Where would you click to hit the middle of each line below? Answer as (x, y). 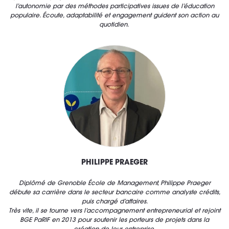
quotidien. (114, 25)
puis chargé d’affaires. (114, 202)
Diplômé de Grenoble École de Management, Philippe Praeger (114, 184)
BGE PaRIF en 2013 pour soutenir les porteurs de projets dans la (114, 221)
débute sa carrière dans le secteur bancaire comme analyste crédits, (114, 193)
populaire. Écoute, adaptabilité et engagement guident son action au (114, 16)
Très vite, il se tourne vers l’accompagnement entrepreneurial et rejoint (114, 211)
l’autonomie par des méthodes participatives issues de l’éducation (114, 7)
